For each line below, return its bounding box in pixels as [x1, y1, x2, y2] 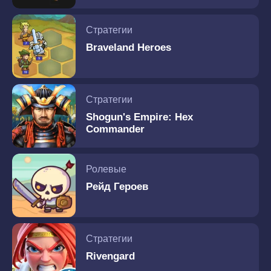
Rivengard [86, 250, 135, 262]
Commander [86, 123, 145, 135]
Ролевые [86, 164, 126, 174]
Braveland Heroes [86, 42, 171, 53]
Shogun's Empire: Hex [86, 111, 193, 123]
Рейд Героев [86, 181, 148, 192]
